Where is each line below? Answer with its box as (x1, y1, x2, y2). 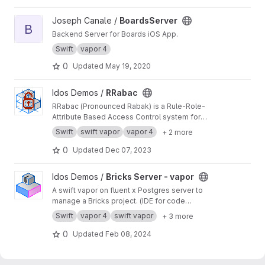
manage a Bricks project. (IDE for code (52, 196, 185, 205)
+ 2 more (162, 127, 193, 137)
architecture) (52, 207, 96, 216)
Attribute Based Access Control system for (52, 112, 201, 121)
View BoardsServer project (14, 15, 120, 25)
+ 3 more (162, 211, 193, 221)
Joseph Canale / (52, 15, 119, 25)
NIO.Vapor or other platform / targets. (52, 123, 179, 132)
